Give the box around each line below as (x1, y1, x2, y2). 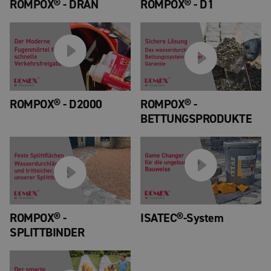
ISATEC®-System (140, 211, 223, 226)
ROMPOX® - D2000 (10, 96, 102, 112)
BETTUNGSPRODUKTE (140, 111, 252, 126)
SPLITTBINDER (10, 225, 84, 240)
